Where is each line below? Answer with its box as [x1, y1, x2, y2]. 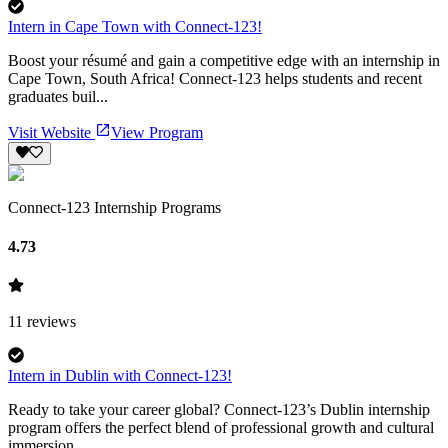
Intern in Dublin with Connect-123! [8, 367, 232, 385]
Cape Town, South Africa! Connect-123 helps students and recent [8, 70, 422, 88]
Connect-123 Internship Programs [8, 198, 221, 216]
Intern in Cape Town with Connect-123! [8, 18, 262, 36]
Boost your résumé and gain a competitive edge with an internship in [8, 52, 440, 70]
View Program [111, 124, 203, 142]
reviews [23, 313, 76, 331]
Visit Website [8, 124, 95, 142]
